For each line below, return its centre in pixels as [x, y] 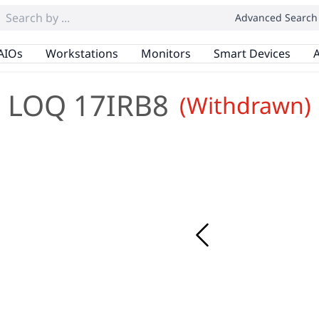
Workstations [82, 53]
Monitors [166, 53]
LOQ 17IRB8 [88, 105]
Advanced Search [276, 17]
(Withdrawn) [245, 105]
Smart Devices [252, 53]
